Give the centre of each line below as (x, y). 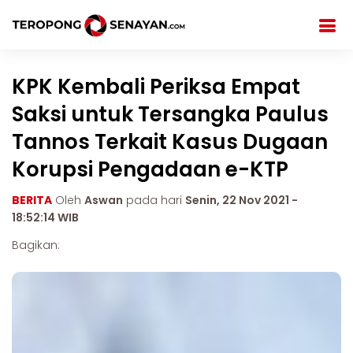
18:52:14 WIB (45, 217)
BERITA (32, 200)
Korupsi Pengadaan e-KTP (150, 169)
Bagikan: (36, 245)
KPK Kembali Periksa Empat (156, 87)
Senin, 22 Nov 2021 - (242, 200)
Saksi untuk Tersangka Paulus (170, 114)
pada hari (154, 200)
